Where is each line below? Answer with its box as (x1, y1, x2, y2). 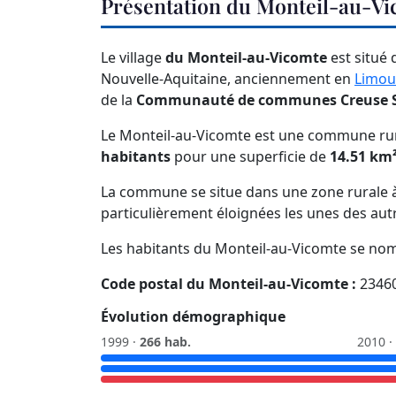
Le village (101, 48, 165, 68)
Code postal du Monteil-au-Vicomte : (101, 274, 356, 294)
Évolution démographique (101, 307, 286, 327)
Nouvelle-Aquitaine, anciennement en (101, 69, 354, 89)
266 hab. (140, 333, 191, 351)
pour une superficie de (171, 147, 330, 167)
